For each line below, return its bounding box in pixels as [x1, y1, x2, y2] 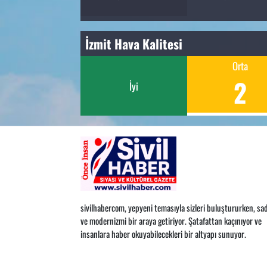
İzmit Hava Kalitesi [85, 34, 183, 53]
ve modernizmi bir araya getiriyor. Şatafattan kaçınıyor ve [80, 213, 262, 227]
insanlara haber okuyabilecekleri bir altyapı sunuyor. [80, 226, 246, 240]
